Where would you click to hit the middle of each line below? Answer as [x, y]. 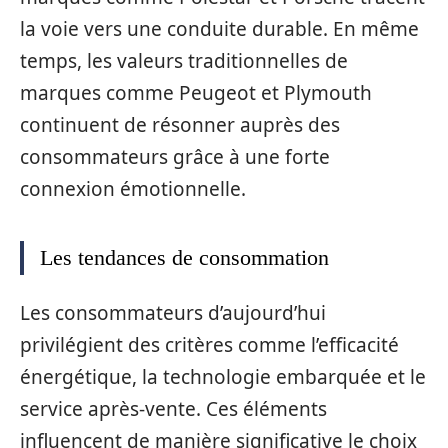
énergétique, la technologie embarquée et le [223, 377]
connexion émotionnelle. [133, 188]
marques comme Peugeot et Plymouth [196, 92]
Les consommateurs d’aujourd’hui [173, 313]
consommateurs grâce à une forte [175, 156]
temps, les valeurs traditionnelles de [184, 60]
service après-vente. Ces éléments [173, 409]
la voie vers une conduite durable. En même [219, 28]
